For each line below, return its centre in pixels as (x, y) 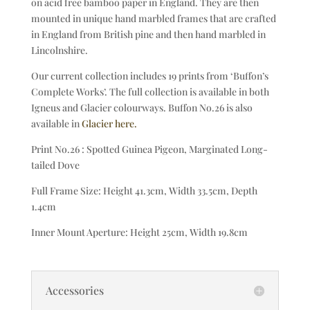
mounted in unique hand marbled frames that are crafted (153, 18)
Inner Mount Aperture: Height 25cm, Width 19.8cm (139, 232)
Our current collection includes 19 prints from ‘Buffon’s (149, 75)
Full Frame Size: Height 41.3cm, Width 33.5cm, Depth (144, 190)
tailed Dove (55, 165)
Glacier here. (109, 123)
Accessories (74, 290)
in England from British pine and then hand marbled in (148, 34)
